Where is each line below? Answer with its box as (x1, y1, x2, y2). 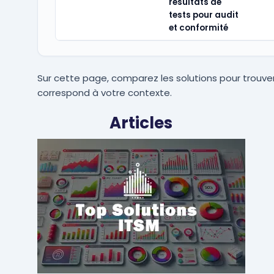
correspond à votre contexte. (37, 86, 172, 99)
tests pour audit (168, 9, 239, 21)
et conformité (168, 22, 228, 34)
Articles (109, 112, 172, 134)
